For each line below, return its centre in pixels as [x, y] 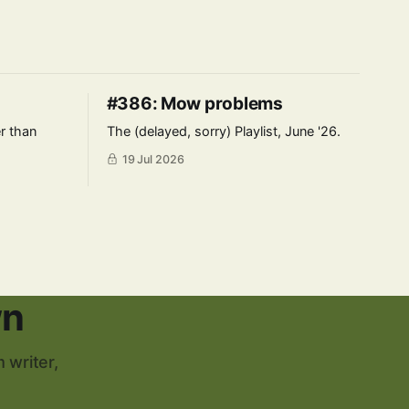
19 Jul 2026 [153, 159]
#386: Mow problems [194, 104]
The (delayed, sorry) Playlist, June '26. [223, 131]
